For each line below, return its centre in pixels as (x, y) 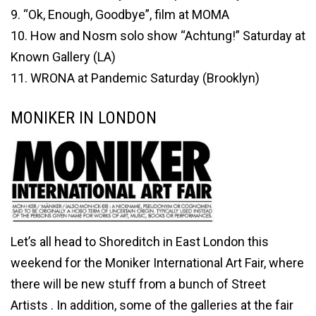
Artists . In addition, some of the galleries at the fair (152, 305)
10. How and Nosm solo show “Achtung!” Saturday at (158, 35)
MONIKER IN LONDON (84, 117)
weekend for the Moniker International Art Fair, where (157, 262)
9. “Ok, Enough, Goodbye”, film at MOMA (120, 14)
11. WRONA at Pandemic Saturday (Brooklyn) (135, 78)
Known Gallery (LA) (63, 56)
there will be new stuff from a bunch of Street (138, 284)
